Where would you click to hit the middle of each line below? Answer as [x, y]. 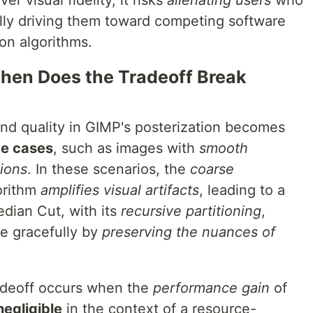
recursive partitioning [191, 211]
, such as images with [126, 148]
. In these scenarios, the [109, 169]
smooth [224, 148]
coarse [212, 169]
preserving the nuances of [189, 232]
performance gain [211, 288]
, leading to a [242, 190]
